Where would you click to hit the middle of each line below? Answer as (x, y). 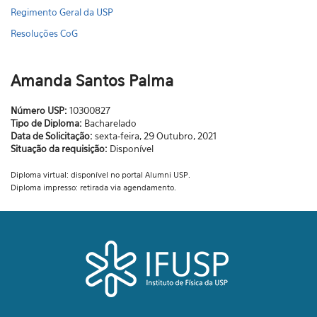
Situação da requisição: (60, 149)
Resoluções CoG (44, 33)
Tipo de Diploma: (47, 123)
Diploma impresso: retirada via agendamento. (94, 188)
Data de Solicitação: (53, 136)
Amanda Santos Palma (92, 81)
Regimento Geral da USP (62, 12)
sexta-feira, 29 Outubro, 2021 (156, 136)
